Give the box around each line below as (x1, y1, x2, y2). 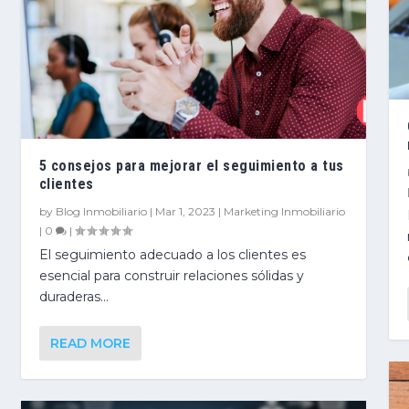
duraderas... (38, 288, 109, 305)
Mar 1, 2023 (154, 204, 215, 218)
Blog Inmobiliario (55, 204, 147, 218)
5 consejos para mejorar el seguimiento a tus (38, 156, 344, 174)
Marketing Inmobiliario (223, 204, 345, 218)
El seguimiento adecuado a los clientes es (38, 246, 306, 263)
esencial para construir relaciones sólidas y (38, 267, 304, 284)
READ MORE (49, 334, 131, 351)
